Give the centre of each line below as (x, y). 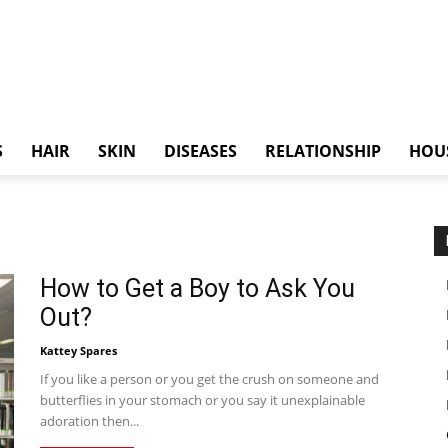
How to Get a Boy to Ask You (197, 288)
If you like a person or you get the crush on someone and (209, 379)
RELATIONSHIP (323, 151)
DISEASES (200, 151)
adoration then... (89, 421)
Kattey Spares (78, 350)
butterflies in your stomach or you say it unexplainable (202, 400)
